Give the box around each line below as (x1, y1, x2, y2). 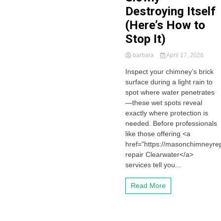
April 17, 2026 (165, 52, 204, 59)
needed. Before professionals (125, 119, 217, 127)
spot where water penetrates (125, 88, 215, 96)
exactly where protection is (125, 109, 208, 117)
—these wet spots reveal (125, 99, 202, 107)
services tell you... (125, 161, 181, 169)
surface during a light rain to (125, 78, 213, 86)
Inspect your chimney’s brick (125, 68, 214, 75)
